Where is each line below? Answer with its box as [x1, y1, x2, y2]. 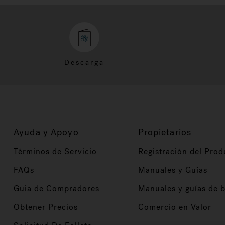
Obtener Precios [14, 202, 78, 212]
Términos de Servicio [14, 146, 97, 157]
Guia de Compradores [14, 183, 99, 194]
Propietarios [138, 126, 191, 138]
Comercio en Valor [138, 202, 211, 212]
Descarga [64, 58, 104, 67]
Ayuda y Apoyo [14, 126, 79, 138]
